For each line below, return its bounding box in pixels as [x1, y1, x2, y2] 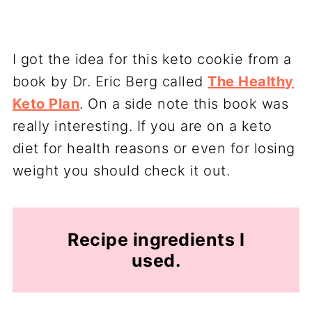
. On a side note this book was [79, 95, 289, 112]
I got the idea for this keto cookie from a [12, 50, 292, 68]
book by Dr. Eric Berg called [12, 72, 208, 90]
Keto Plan [12, 95, 80, 112]
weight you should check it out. [12, 162, 231, 179]
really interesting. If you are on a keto [12, 117, 272, 134]
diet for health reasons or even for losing [12, 139, 295, 157]
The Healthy [208, 72, 294, 90]
